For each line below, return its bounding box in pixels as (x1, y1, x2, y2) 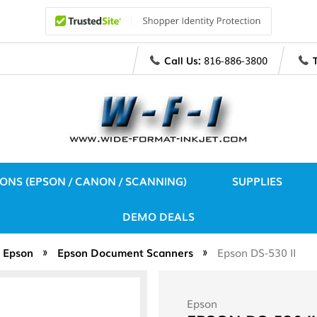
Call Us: (164, 52, 201, 67)
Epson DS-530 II (217, 243, 296, 260)
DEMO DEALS (122, 207, 195, 224)
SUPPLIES (232, 172, 282, 188)
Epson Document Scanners (57, 243, 193, 260)
